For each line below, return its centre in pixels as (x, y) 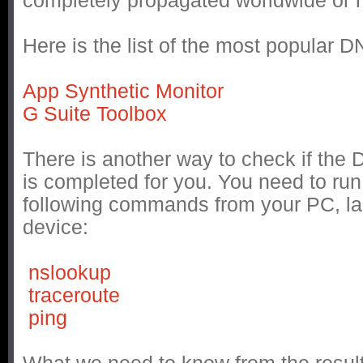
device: (56, 228)
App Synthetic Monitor (123, 92)
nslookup (70, 273)
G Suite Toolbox (95, 114)
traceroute (74, 296)
